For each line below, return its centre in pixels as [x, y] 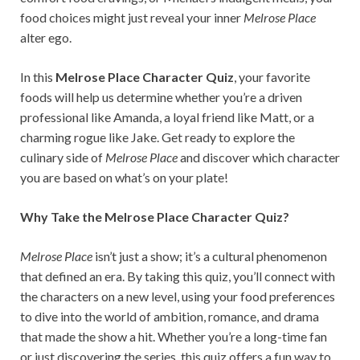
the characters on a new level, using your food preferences [178, 297]
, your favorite [272, 77]
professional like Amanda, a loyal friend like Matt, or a [167, 117]
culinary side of [63, 157]
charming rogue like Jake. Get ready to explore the [157, 137]
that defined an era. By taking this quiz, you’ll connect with [178, 276]
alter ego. [46, 38]
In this [38, 77]
